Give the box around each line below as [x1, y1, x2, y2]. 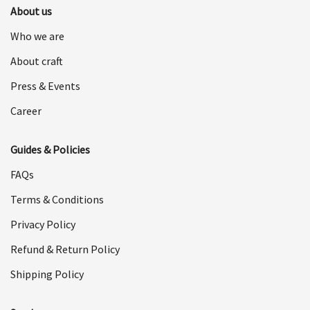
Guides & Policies [10, 142, 90, 156]
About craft [10, 53, 63, 68]
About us [10, 3, 52, 18]
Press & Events [10, 78, 80, 93]
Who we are [10, 28, 64, 43]
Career [10, 103, 42, 118]
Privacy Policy [10, 217, 75, 231]
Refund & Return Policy [10, 241, 120, 256]
